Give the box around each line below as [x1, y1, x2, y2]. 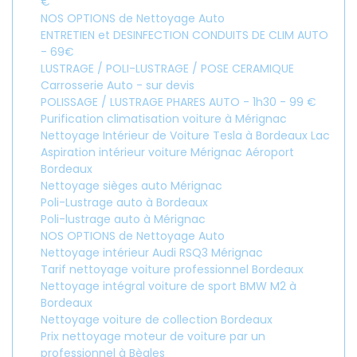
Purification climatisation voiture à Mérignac [41, 111, 287, 127]
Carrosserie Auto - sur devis [41, 77, 194, 93]
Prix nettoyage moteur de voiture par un [41, 328, 265, 344]
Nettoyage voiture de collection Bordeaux [41, 312, 273, 328]
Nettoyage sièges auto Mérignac [41, 178, 222, 194]
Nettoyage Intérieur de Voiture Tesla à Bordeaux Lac [41, 127, 330, 143]
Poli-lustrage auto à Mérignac [41, 211, 206, 227]
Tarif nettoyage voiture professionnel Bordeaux [41, 261, 304, 277]
